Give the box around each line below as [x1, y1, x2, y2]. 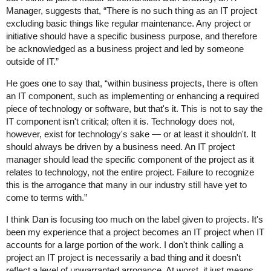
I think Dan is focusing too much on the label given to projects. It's [6, 214, 263, 224]
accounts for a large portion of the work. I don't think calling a [6, 240, 243, 250]
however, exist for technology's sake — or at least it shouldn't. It [6, 129, 256, 139]
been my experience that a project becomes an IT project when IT [6, 227, 264, 237]
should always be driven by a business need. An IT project [6, 142, 235, 152]
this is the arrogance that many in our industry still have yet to [6, 180, 247, 190]
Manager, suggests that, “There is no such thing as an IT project [6, 5, 257, 16]
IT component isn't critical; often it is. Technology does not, [6, 116, 235, 126]
